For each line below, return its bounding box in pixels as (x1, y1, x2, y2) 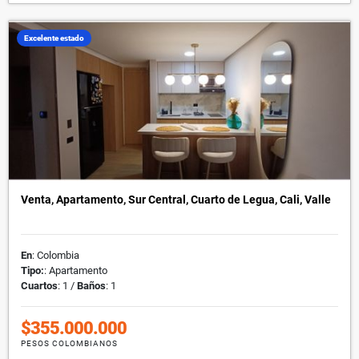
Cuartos (21, 279, 58, 292)
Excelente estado (24, 33, 84, 42)
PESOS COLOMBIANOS (21, 338, 118, 348)
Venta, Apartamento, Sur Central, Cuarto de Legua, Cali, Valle (21, 192, 331, 206)
